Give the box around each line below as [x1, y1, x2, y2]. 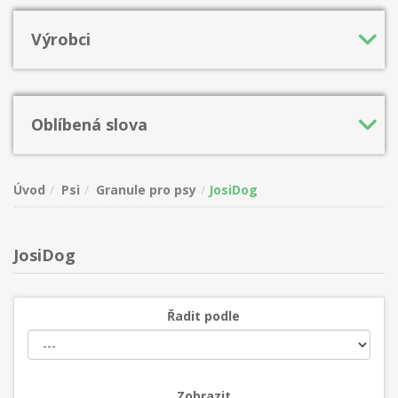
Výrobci [31, 28, 91, 50]
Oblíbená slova [31, 114, 147, 135]
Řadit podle [167, 307, 240, 324]
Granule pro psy [96, 181, 196, 198]
